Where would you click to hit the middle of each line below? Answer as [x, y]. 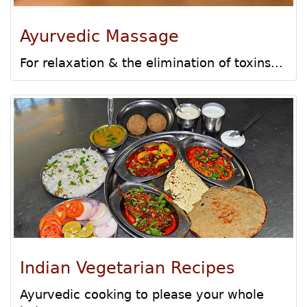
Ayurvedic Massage [99, 37]
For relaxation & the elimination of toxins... [151, 63]
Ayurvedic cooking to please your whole [142, 295]
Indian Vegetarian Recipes [127, 268]
